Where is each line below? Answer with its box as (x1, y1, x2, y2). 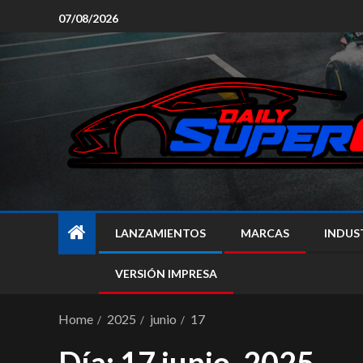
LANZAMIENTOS (115, 226, 206, 240)
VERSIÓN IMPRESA (115, 267, 217, 280)
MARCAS (241, 226, 289, 240)
